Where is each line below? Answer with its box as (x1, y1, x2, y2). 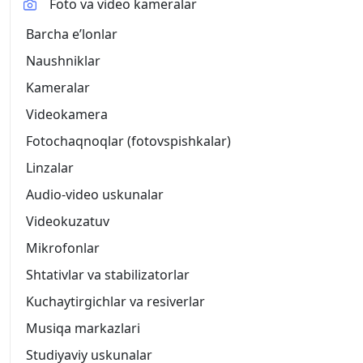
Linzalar (26, 158, 74, 177)
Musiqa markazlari (26, 318, 140, 337)
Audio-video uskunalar (26, 185, 164, 203)
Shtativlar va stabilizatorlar (26, 265, 190, 284)
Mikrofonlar (26, 238, 100, 257)
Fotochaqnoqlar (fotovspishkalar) (26, 131, 231, 150)
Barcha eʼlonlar (26, 24, 117, 43)
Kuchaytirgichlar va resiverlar (26, 292, 205, 310)
